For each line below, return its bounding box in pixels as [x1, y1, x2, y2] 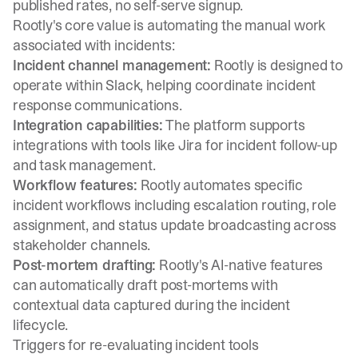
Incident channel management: [13, 55, 211, 75]
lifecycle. [13, 315, 69, 335]
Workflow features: [13, 175, 137, 195]
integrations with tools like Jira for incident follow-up [13, 135, 337, 155]
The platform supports [162, 115, 305, 135]
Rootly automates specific [137, 175, 304, 195]
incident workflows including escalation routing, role [13, 195, 336, 215]
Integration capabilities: [13, 115, 163, 135]
